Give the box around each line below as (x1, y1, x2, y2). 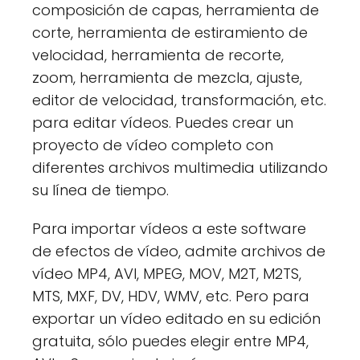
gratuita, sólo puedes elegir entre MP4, (32, 330, 309, 351)
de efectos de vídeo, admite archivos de (32, 240, 325, 261)
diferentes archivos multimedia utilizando (32, 157, 328, 178)
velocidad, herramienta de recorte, (32, 44, 284, 65)
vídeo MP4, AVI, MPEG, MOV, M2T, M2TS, (32, 263, 301, 284)
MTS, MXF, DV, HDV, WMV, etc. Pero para (32, 285, 309, 306)
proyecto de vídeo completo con (32, 134, 273, 155)
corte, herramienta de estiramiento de (32, 22, 308, 43)
